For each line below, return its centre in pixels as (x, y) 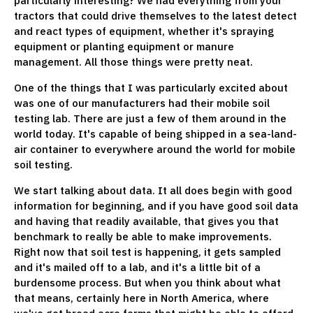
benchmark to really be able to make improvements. (143, 236)
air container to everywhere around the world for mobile (155, 149)
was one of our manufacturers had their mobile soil (142, 103)
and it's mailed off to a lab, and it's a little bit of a (137, 267)
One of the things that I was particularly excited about (151, 87)
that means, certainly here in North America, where (141, 298)
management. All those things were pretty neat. (136, 61)
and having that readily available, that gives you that (146, 221)
